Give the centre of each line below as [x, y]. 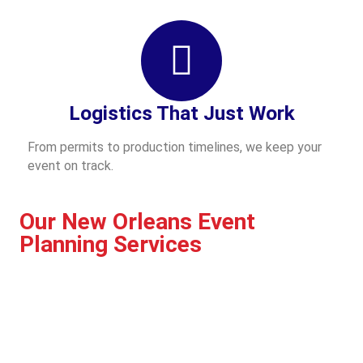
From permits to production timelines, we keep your [175, 147]
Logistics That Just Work [181, 113]
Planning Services [111, 244]
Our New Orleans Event [137, 221]
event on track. [70, 165]
